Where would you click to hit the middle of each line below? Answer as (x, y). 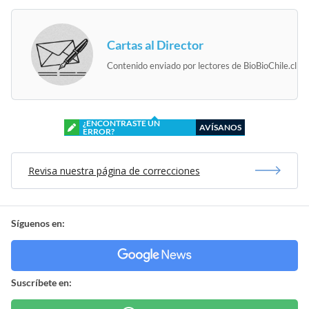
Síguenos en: (38, 223)
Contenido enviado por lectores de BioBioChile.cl (202, 65)
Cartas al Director (155, 44)
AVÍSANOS (220, 127)
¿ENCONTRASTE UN (121, 123)
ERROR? (99, 131)
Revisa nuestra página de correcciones (114, 170)
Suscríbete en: (41, 282)
